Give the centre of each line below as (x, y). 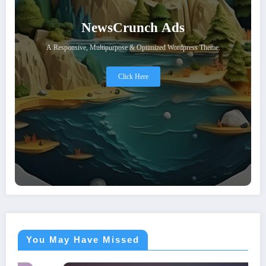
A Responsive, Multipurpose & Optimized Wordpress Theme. (133, 48)
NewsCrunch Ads (133, 28)
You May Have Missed (83, 240)
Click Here (133, 77)
